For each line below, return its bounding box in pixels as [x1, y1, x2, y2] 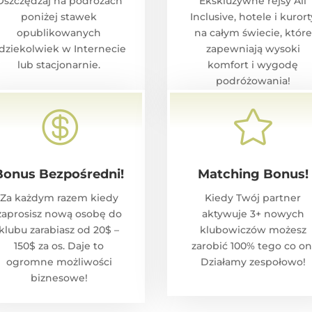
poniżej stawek [21, 10, 97, 24]
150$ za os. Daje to [14, 240, 104, 253]
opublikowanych [17, 26, 102, 40]
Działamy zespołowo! [200, 256, 306, 269]
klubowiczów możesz [199, 224, 306, 237]
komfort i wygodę [208, 58, 298, 72]
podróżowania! [215, 75, 290, 88]
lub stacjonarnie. [17, 58, 101, 72]
